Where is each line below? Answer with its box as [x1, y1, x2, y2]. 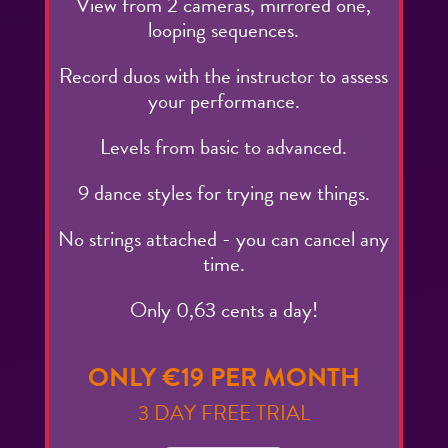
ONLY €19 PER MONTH [87, 358, 360, 398]
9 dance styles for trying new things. [77, 177, 370, 210]
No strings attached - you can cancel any [58, 223, 390, 256]
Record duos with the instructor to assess [59, 60, 389, 93]
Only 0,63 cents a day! [129, 294, 318, 327]
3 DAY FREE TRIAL [137, 397, 310, 430]
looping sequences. [148, 14, 300, 47]
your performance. [147, 85, 300, 118]
